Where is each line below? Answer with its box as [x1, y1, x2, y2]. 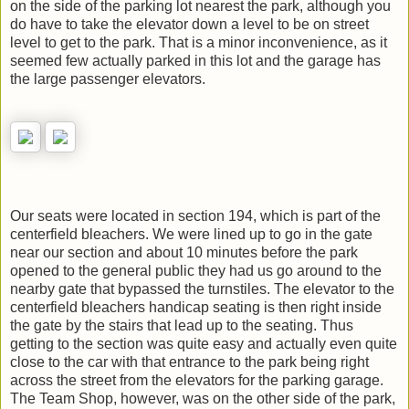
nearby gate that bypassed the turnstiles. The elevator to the [10, 281, 394, 298]
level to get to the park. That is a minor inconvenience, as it [10, 34, 387, 50]
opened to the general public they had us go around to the [10, 263, 382, 279]
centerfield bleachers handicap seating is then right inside [10, 299, 382, 316]
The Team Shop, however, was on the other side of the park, [10, 391, 395, 407]
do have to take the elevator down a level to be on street [10, 16, 369, 32]
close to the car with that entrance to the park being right [10, 354, 369, 371]
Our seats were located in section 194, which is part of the [10, 208, 381, 225]
